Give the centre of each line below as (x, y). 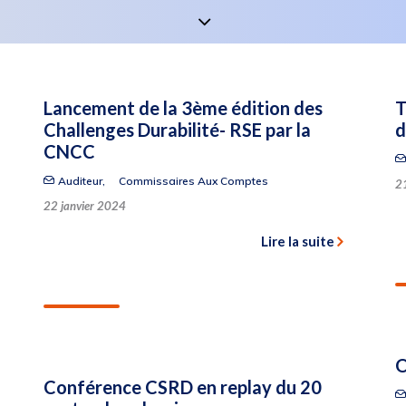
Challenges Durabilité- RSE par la (177, 130)
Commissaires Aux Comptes (193, 181)
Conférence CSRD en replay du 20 (183, 387)
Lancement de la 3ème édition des (183, 108)
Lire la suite (298, 241)
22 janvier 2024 (85, 206)
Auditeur (80, 181)
